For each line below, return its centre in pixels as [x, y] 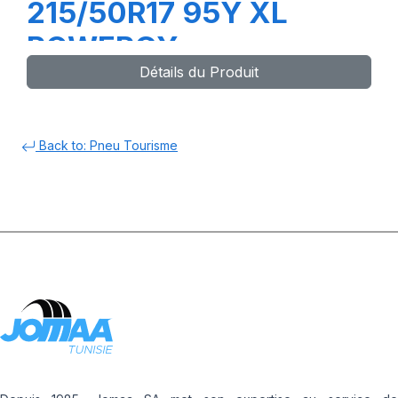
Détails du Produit [199, 72]
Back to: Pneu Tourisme [107, 145]
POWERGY [102, 47]
